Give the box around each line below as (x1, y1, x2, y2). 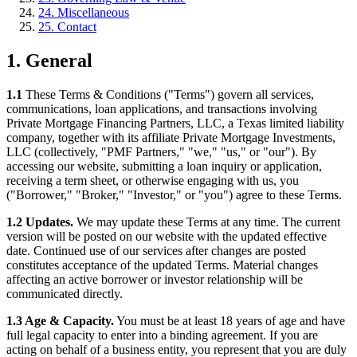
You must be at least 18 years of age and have (114, 313, 345, 328)
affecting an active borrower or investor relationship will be (6, 272, 303, 286)
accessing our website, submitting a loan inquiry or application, (6, 159, 322, 173)
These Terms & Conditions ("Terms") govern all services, (22, 87, 314, 101)
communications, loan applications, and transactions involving (6, 101, 317, 116)
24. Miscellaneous (38, 5, 129, 19)
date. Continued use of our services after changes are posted (6, 243, 306, 257)
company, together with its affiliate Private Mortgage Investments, (6, 130, 335, 144)
